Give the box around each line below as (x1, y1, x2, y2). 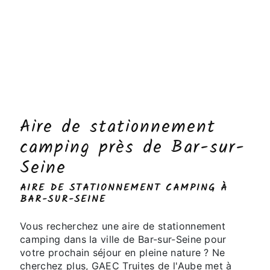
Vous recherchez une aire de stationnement (20, 219, 226, 232)
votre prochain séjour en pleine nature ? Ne (20, 246, 225, 259)
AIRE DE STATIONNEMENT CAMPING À (20, 180, 228, 195)
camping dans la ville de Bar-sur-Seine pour (20, 233, 227, 245)
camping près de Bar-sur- (20, 134, 245, 162)
